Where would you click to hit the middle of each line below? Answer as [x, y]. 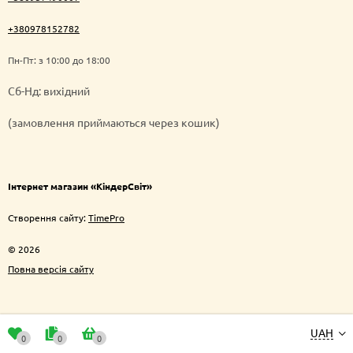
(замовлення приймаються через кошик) [114, 122]
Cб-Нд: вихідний [49, 90]
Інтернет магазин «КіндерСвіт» [80, 186]
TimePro [106, 217]
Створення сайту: [48, 217]
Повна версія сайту [51, 268]
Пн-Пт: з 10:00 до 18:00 [59, 59]
